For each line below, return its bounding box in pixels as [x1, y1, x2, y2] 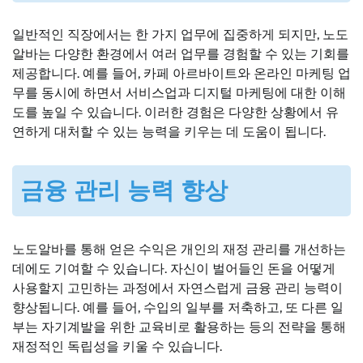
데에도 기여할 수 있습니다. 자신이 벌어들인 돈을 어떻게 [12, 260, 335, 276]
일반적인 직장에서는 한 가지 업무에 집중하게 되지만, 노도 [12, 27, 348, 43]
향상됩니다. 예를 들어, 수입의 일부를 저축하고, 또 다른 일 [12, 299, 344, 315]
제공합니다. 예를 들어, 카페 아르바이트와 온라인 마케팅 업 [12, 66, 351, 82]
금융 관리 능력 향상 [20, 177, 228, 204]
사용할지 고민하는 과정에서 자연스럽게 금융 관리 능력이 [12, 280, 343, 296]
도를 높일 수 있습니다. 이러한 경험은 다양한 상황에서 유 [12, 105, 339, 121]
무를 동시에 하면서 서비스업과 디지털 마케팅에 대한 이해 [12, 85, 346, 101]
